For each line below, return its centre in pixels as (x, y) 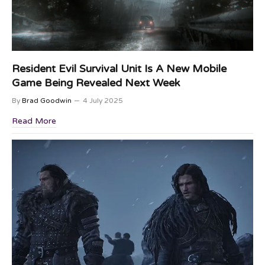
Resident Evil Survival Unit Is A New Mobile (119, 69)
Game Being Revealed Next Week (96, 83)
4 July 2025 (103, 101)
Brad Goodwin (47, 101)
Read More (34, 121)
